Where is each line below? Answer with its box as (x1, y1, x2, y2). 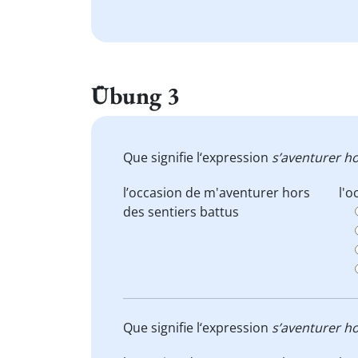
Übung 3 (91, 79, 180, 111)
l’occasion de (123, 184, 204, 201)
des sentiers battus (123, 203, 239, 221)
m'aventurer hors (204, 184, 310, 201)
